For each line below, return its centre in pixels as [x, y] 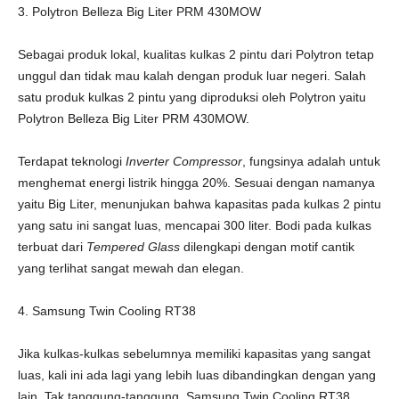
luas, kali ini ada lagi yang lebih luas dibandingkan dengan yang [197, 375]
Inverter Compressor [184, 161]
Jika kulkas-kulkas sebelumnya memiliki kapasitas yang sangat [194, 354]
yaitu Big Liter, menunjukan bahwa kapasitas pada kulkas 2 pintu [199, 204]
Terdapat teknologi [72, 161]
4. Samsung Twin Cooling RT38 [107, 311]
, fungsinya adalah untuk [311, 161]
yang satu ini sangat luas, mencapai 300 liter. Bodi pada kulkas [195, 225]
